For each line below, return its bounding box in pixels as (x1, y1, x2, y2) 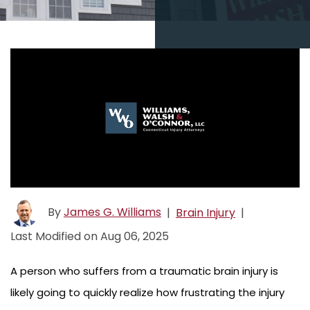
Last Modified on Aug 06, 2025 (10, 228, 169, 245)
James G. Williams (64, 204, 161, 221)
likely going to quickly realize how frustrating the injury (10, 285, 284, 300)
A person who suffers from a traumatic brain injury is (10, 264, 278, 279)
